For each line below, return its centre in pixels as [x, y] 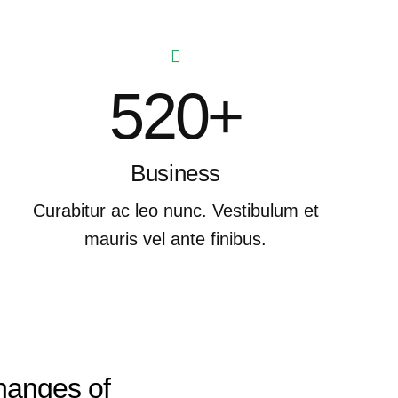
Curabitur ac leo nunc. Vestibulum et [175, 210]
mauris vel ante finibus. [176, 239]
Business [175, 173]
